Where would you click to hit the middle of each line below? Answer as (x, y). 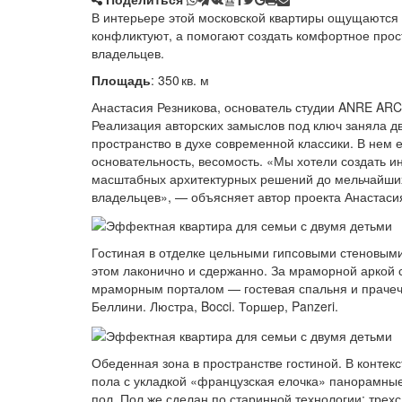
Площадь (121, 80)
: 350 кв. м (180, 80)
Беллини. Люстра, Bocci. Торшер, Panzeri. (215, 306)
